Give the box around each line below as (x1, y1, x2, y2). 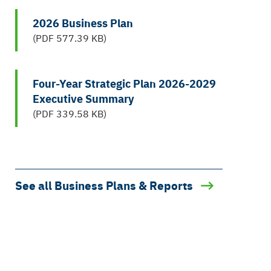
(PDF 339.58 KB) (33, 106, 106, 120)
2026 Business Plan (33, 15, 133, 30)
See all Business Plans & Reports (15, 176, 193, 194)
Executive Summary (33, 90, 134, 106)
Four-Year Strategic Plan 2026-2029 (33, 75, 216, 91)
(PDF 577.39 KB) (33, 31, 106, 44)
